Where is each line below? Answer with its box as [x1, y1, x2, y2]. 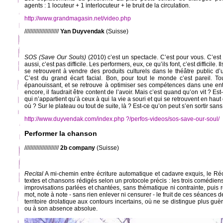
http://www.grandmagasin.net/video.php [24, 15, 131, 22]
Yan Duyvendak [60, 28, 105, 35]
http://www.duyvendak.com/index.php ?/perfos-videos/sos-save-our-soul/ [24, 115, 220, 123]
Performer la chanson [24, 129, 97, 138]
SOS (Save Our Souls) [24, 54, 86, 61]
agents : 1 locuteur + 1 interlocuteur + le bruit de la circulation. [24, 2, 190, 9]
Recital [24, 170, 43, 178]
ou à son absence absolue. [24, 205, 98, 213]
